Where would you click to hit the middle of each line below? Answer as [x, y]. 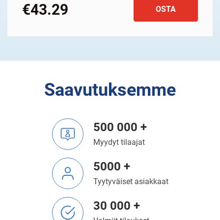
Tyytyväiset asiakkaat [131, 181]
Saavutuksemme [110, 90]
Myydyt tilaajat [119, 142]
